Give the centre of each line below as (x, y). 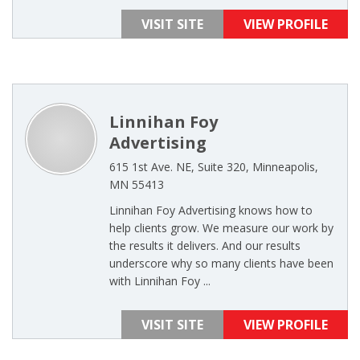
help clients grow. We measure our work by (221, 228)
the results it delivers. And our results (205, 245)
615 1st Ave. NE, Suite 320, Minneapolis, (214, 167)
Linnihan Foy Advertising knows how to (211, 210)
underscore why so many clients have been (221, 263)
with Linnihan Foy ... (160, 281)
